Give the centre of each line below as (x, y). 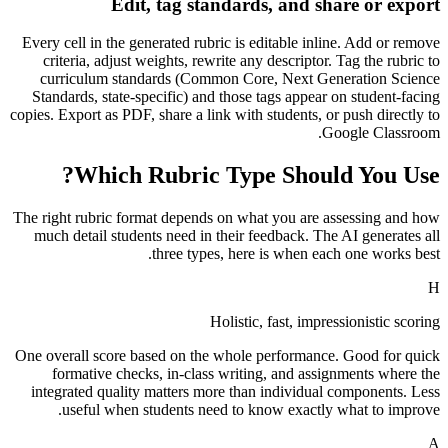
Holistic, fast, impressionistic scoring (325, 322)
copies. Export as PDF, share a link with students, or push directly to (225, 115)
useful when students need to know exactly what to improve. (251, 410)
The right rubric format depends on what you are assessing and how (226, 218)
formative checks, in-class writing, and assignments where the (246, 374)
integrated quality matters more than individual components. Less (235, 392)
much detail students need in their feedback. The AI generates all (237, 236)
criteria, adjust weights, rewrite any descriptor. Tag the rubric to (241, 61)
